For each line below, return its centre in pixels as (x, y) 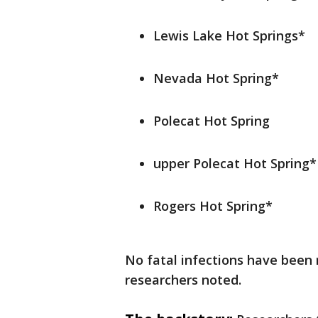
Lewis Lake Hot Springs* (229, 36)
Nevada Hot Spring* (216, 78)
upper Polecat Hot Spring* (235, 164)
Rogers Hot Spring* (213, 206)
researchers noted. (183, 280)
